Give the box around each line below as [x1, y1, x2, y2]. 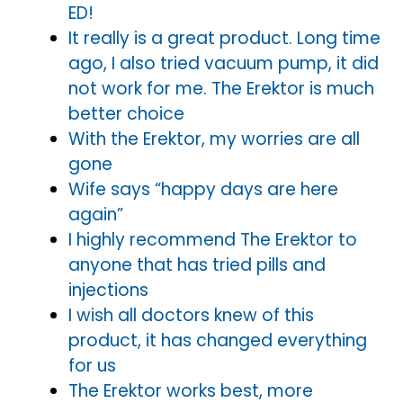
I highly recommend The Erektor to [68, 227, 357, 252]
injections [68, 277, 148, 302]
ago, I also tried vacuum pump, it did [68, 50, 379, 76]
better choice [68, 101, 184, 126]
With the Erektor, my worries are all [68, 126, 360, 151]
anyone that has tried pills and [68, 252, 326, 277]
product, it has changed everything [68, 327, 367, 353]
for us [68, 353, 116, 378]
